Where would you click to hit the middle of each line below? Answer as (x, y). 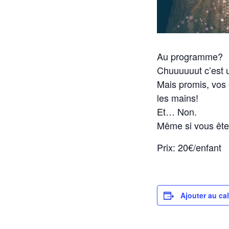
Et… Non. (177, 111)
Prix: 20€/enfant (189, 147)
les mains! (178, 98)
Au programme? (190, 56)
